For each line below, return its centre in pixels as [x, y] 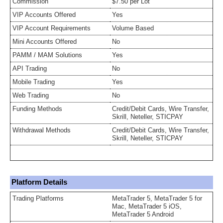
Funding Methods [37, 109]
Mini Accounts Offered [45, 42]
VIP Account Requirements [52, 28]
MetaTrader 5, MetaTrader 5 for [157, 198]
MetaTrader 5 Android [143, 214]
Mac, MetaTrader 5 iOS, [147, 206]
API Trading [30, 68]
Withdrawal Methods [42, 130]
